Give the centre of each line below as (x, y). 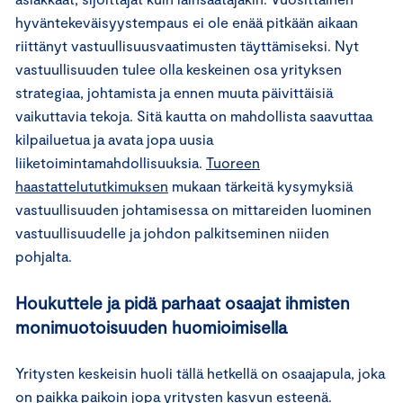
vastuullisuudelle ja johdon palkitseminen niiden (172, 232)
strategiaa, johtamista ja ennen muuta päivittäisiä (174, 92)
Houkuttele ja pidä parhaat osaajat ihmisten (183, 302)
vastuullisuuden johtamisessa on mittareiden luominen (193, 209)
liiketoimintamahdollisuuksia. (111, 162)
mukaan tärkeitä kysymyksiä (260, 185)
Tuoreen (233, 162)
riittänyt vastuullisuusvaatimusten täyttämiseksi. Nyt (187, 45)
